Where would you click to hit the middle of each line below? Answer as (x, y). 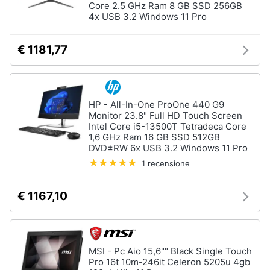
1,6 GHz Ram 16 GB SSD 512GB (154, 137)
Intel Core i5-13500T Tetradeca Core (168, 126)
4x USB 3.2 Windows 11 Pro (148, 17)
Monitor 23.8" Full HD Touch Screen (165, 115)
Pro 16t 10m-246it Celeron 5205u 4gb (169, 262)
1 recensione (166, 163)
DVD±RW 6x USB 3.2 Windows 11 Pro (168, 148)
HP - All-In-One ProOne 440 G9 (156, 105)
